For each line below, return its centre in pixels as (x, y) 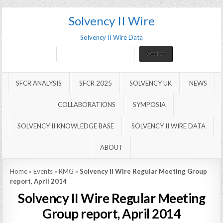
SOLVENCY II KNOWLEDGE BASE (66, 126)
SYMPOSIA (149, 105)
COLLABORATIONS (86, 105)
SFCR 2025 (96, 83)
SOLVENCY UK (151, 83)
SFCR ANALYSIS (39, 83)
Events (43, 171)
